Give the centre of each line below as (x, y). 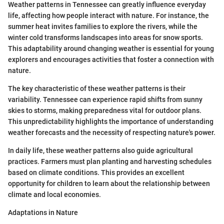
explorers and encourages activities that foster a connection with (111, 59)
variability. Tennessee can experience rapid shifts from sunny (105, 99)
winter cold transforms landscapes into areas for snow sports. (105, 37)
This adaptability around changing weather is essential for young (111, 48)
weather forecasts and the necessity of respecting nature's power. (112, 132)
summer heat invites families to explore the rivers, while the (103, 26)
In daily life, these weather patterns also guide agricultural (100, 150)
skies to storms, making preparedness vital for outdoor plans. (105, 110)
